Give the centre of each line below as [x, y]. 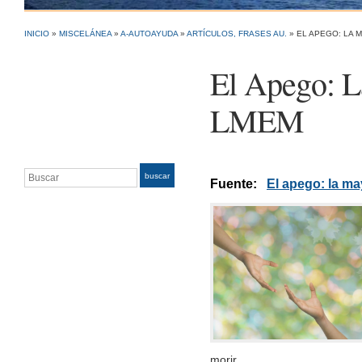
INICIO [37, 34]
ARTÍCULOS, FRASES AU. [237, 34]
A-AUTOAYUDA [149, 34]
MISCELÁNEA [85, 34]
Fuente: [238, 184]
